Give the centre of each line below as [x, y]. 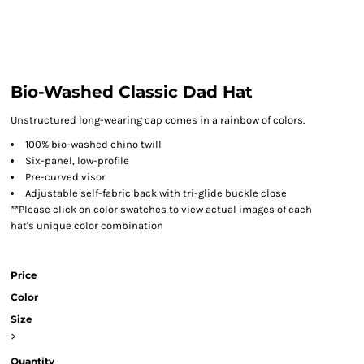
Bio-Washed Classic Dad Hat [132, 92]
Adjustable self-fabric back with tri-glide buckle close [156, 193]
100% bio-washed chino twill [93, 144]
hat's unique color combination [87, 225]
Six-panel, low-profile [77, 160]
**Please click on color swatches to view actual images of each [161, 209]
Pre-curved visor [65, 177]
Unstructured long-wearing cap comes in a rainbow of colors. [158, 120]
